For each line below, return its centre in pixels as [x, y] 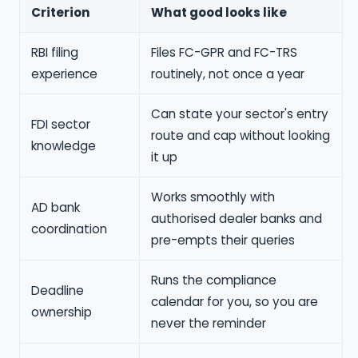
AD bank [55, 208]
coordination [69, 229]
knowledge [63, 146]
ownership [61, 312]
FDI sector [60, 125]
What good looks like [219, 13]
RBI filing [54, 53]
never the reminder [208, 324]
